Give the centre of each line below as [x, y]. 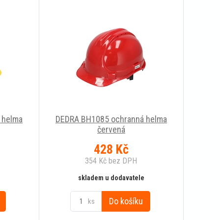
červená [111, 130]
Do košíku [126, 201]
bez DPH [122, 161]
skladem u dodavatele [111, 178]
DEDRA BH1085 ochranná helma [111, 119]
